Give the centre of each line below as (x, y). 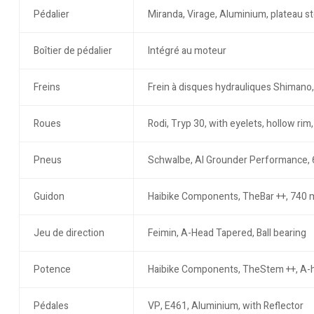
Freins (47, 88)
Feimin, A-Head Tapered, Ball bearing (227, 233)
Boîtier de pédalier (73, 51)
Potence (52, 270)
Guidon (49, 197)
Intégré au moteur (187, 51)
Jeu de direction (69, 233)
